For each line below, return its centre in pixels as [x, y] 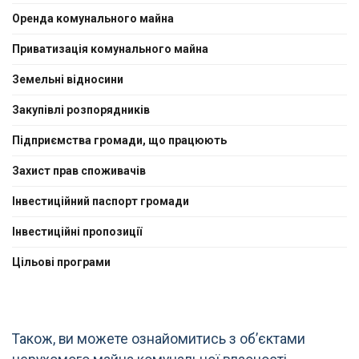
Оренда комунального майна [93, 19]
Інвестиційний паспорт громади [101, 202]
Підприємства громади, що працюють [119, 141]
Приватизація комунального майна [110, 49]
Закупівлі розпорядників [81, 110]
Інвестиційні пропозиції [77, 232]
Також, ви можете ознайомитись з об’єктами [159, 339]
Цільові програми [61, 262]
